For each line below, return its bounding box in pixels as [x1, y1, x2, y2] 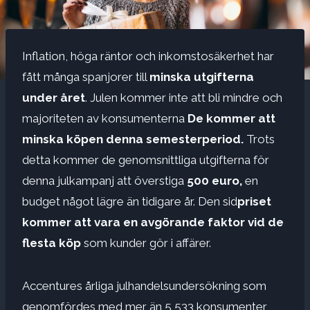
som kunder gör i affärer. [84, 235, 211, 250]
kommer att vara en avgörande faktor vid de [22, 215, 284, 229]
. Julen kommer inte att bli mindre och [85, 90, 282, 104]
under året [22, 90, 85, 104]
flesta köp [22, 235, 84, 250]
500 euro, [184, 173, 242, 188]
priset [237, 194, 271, 208]
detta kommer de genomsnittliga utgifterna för [22, 152, 269, 167]
